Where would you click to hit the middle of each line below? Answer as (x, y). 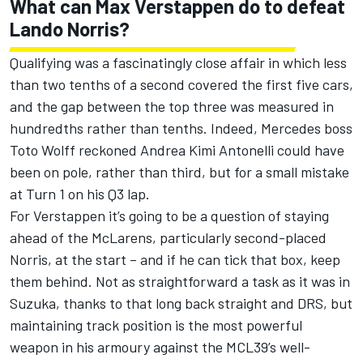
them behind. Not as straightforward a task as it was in (180, 281)
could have (309, 149)
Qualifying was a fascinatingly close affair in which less (178, 62)
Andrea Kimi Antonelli (207, 149)
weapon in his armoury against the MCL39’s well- (160, 346)
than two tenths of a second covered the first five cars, (181, 84)
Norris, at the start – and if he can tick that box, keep (175, 259)
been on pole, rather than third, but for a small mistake (179, 171)
